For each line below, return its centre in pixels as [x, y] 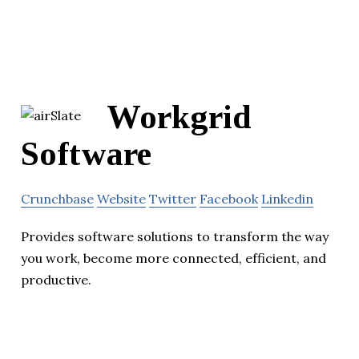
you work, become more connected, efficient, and [173, 258]
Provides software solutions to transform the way [175, 237]
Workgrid [179, 117]
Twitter [173, 199]
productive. [56, 280]
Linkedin [287, 199]
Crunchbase [57, 199]
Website [121, 199]
